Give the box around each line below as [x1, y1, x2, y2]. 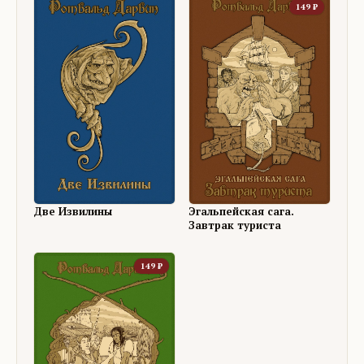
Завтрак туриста [188, 218, 281, 233]
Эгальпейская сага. [188, 204, 294, 219]
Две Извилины [33, 204, 112, 219]
